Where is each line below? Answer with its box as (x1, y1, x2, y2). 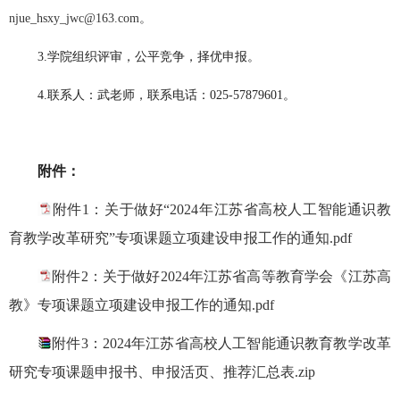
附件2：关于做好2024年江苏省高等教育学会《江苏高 (52, 269, 391, 285)
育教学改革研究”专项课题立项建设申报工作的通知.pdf (9, 230, 352, 246)
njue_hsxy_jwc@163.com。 (9, 12, 152, 26)
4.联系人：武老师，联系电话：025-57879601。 (37, 88, 296, 103)
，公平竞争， (122, 50, 197, 64)
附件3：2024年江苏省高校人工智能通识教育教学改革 (52, 336, 391, 352)
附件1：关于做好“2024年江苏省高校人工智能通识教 (52, 202, 391, 218)
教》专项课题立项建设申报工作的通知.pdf (9, 297, 274, 313)
